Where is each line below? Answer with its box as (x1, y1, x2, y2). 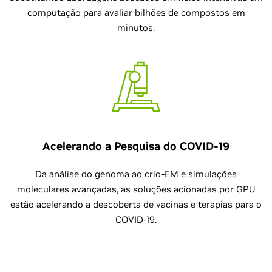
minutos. (117, 22, 155, 33)
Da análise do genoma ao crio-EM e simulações (35, 168, 237, 180)
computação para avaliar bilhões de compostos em (27, 7, 245, 18)
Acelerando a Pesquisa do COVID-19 (42, 139, 229, 153)
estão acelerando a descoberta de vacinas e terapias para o (10, 199, 262, 210)
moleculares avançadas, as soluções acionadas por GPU (17, 183, 255, 195)
